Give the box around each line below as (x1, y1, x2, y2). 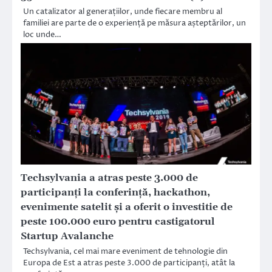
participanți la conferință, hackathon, (21, 186, 210, 199)
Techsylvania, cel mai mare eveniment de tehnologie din (23, 246, 228, 257)
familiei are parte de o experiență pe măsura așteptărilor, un (23, 18, 246, 29)
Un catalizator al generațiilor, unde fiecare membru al (23, 6, 222, 18)
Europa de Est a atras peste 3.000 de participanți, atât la (23, 257, 235, 269)
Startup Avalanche (21, 230, 114, 243)
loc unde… (23, 29, 61, 41)
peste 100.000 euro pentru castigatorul (21, 216, 215, 228)
